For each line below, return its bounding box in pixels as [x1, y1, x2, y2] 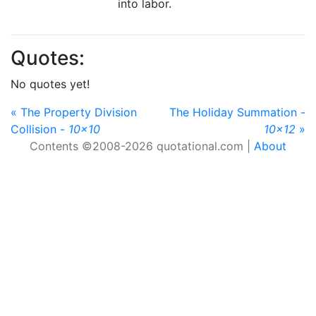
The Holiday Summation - [169, 105, 305, 119]
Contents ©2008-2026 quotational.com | [30, 139, 254, 153]
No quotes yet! [11, 77, 90, 91]
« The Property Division [11, 105, 137, 119]
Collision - [11, 122, 68, 136]
